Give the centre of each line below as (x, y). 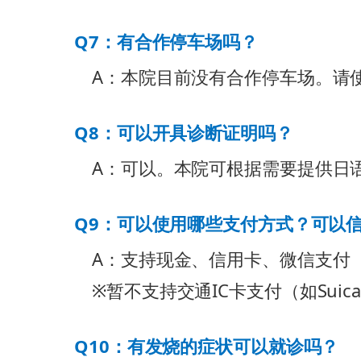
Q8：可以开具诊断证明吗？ (184, 133)
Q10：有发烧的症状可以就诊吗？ (207, 346)
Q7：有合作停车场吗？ (166, 41)
